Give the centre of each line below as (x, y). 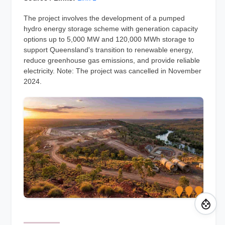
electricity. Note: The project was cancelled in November (113, 71)
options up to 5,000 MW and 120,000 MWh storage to (109, 39)
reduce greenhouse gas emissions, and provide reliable (112, 60)
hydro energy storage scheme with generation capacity (111, 29)
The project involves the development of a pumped (104, 18)
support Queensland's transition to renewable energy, (108, 50)
